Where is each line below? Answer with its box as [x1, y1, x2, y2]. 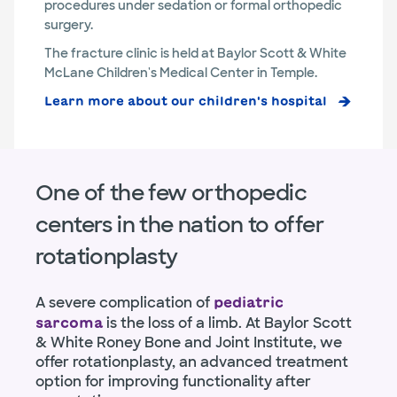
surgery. [44, 17, 93, 34]
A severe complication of [35, 293, 214, 313]
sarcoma [35, 315, 103, 331]
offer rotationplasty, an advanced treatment [35, 353, 348, 372]
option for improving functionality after [35, 372, 311, 392]
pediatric [214, 295, 284, 310]
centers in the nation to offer [35, 211, 323, 239]
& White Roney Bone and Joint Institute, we [35, 333, 342, 353]
